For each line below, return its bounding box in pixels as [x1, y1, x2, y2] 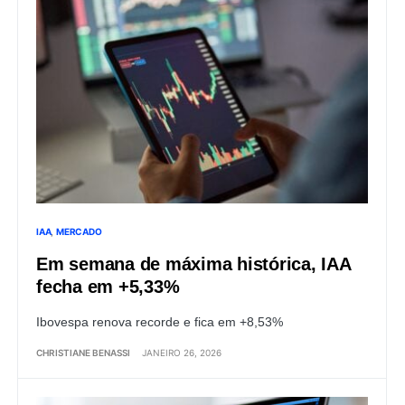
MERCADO [56, 225, 102, 237]
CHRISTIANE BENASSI [36, 346, 130, 358]
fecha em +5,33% [36, 276, 180, 297]
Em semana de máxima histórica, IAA [36, 253, 351, 274]
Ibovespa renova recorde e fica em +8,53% [36, 314, 283, 329]
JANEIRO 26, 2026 [142, 346, 221, 358]
